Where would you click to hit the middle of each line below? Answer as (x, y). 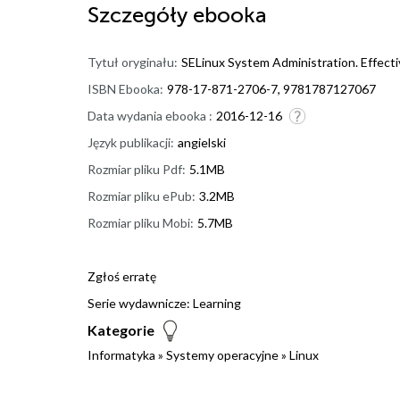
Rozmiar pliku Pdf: (137, 170)
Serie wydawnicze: (140, 304)
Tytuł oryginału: (133, 62)
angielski (202, 143)
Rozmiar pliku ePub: (142, 196)
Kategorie (121, 330)
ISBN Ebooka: (125, 89)
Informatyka (121, 355)
